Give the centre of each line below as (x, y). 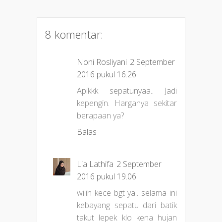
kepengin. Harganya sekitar (127, 103)
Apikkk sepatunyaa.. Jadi (127, 91)
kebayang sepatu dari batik (127, 205)
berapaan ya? (100, 116)
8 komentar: (74, 34)
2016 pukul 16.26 (107, 75)
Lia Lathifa (95, 164)
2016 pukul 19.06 (107, 177)
